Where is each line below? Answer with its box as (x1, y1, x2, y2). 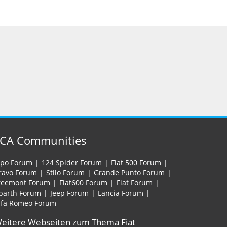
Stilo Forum (46, 168, 85, 177)
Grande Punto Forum (94, 168, 165, 177)
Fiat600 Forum (59, 178, 107, 187)
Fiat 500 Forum (111, 158, 161, 167)
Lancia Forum (98, 188, 143, 198)
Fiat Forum (117, 178, 153, 187)
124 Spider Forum (42, 158, 102, 167)
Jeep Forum (50, 188, 89, 198)
